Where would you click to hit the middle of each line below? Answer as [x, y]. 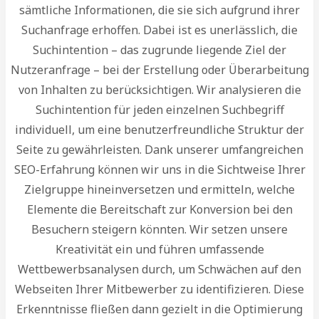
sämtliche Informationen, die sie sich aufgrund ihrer [159, 10]
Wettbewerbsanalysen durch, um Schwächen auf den [159, 269]
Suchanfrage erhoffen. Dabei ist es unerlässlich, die [159, 30]
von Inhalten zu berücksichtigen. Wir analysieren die [159, 89]
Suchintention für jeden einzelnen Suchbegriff [159, 109]
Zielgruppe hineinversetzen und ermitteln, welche [159, 189]
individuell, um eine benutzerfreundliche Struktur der [159, 129]
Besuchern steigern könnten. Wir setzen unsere [159, 229]
